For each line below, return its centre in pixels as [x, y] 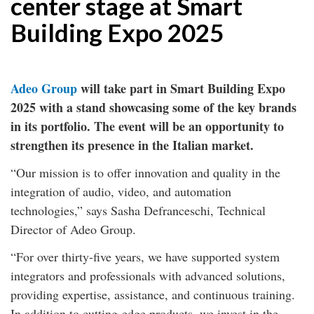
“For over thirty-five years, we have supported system [145, 257]
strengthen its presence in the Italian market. [132, 145]
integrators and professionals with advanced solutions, [148, 275]
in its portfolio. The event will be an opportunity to [147, 126]
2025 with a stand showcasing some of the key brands [153, 107]
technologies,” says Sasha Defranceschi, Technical [138, 210]
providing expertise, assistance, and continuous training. [153, 294]
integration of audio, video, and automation [121, 191]
